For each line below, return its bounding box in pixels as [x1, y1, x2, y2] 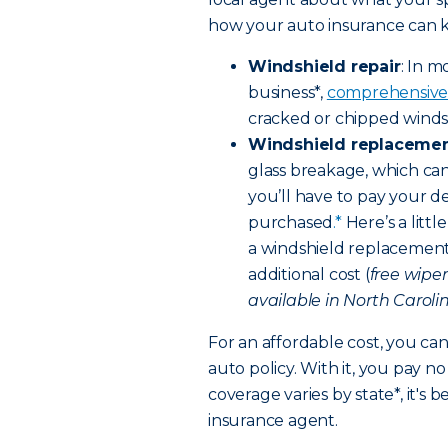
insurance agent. [208, 411, 338, 430]
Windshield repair [248, 57, 401, 76]
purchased [248, 213, 334, 232]
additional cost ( [248, 265, 370, 284]
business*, [248, 83, 327, 102]
